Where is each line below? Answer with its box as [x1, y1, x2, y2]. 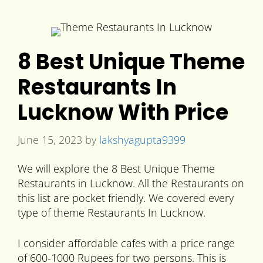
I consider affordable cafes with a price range [18, 236, 235, 251]
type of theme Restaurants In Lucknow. [18, 205, 205, 220]
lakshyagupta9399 [99, 132, 186, 147]
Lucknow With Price [18, 97, 228, 127]
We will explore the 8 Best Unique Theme [18, 161, 215, 176]
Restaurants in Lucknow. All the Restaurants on [18, 176, 244, 191]
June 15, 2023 [18, 132, 82, 147]
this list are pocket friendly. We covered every [18, 191, 234, 205]
